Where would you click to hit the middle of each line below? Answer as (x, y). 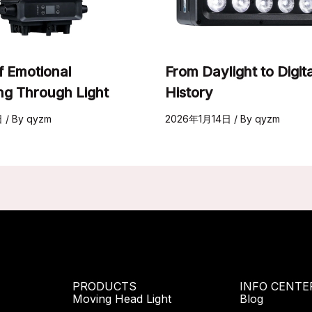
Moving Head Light (122, 299)
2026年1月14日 (199, 118)
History (189, 92)
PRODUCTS (104, 286)
